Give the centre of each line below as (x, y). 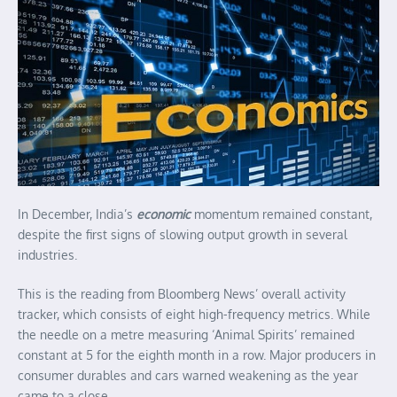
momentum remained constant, (281, 214)
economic (163, 214)
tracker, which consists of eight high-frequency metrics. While (194, 314)
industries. (47, 254)
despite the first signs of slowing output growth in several (183, 234)
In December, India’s (77, 214)
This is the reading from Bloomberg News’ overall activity (182, 293)
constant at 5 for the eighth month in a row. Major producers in (197, 354)
